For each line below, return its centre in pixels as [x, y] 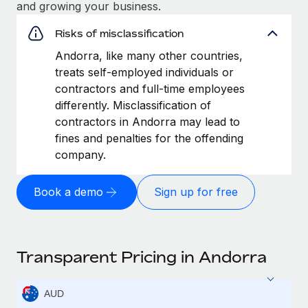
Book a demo [68, 192]
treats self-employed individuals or [144, 72]
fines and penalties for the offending [149, 138]
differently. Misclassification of [133, 105]
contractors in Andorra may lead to [147, 121]
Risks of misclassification [119, 33]
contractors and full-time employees [150, 88]
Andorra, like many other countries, [149, 55]
